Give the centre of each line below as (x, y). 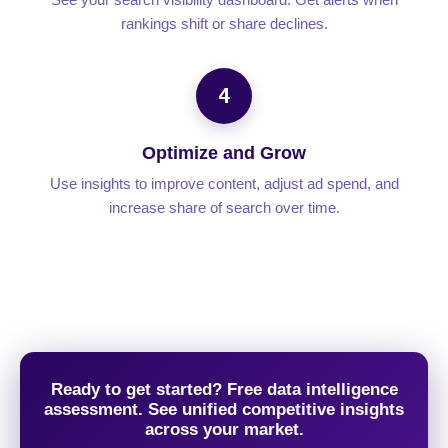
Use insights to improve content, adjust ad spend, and (224, 184)
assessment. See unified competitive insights (224, 410)
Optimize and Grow (224, 153)
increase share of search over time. (224, 208)
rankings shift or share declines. (224, 24)
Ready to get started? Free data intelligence (224, 390)
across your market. (224, 430)
